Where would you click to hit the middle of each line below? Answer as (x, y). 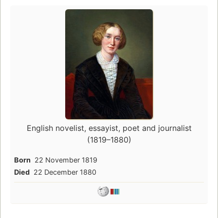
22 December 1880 (65, 172)
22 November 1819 (66, 160)
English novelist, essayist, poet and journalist (109, 128)
